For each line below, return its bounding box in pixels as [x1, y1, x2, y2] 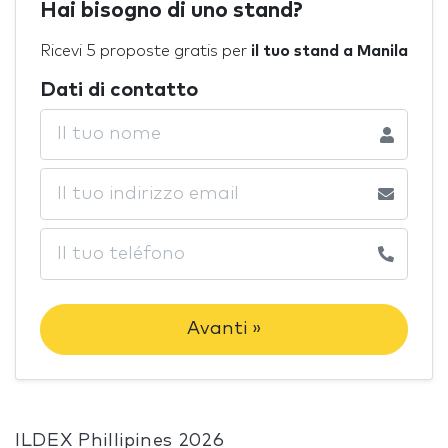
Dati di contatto [40, 79, 198, 100]
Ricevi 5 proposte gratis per [40, 42, 251, 59]
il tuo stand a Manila [251, 42, 408, 59]
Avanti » [187, 320, 261, 339]
